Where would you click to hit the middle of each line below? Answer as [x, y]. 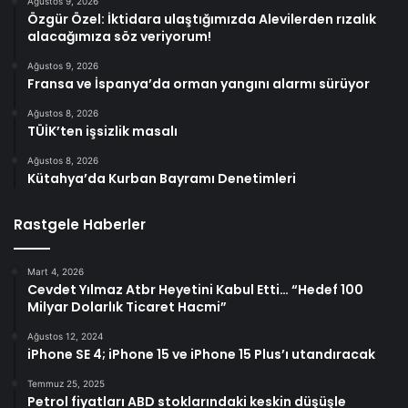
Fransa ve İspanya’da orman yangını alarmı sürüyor [199, 84]
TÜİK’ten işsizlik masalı [102, 132]
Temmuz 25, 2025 [66, 384]
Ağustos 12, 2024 [65, 337]
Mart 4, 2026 [56, 272]
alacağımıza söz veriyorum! [119, 37]
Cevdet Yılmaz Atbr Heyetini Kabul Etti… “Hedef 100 [195, 290]
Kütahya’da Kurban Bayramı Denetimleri [162, 179]
